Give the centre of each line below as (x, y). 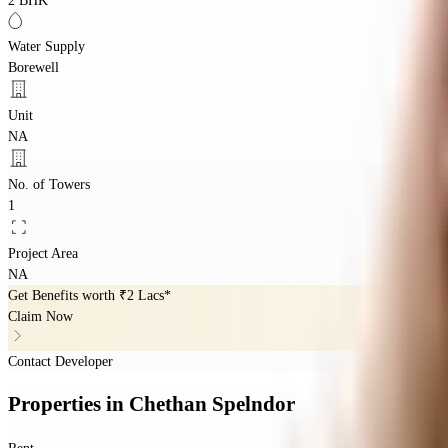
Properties (57, 404)
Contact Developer (60, 361)
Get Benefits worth (63, 295)
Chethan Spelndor (212, 404)
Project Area (43, 253)
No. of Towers (49, 184)
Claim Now (40, 316)
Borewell (33, 67)
